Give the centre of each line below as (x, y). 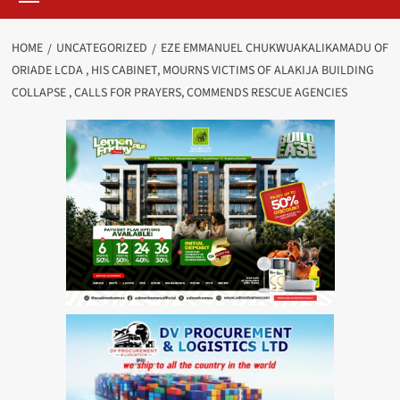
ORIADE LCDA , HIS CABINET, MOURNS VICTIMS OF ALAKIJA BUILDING (192, 71)
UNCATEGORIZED (101, 49)
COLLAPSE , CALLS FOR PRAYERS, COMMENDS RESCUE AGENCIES (179, 93)
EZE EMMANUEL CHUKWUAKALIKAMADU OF (274, 49)
